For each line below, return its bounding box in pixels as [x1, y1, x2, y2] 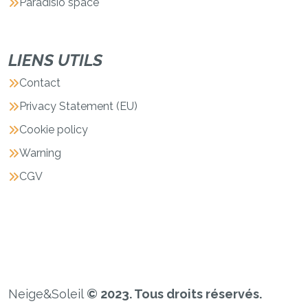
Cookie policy [19, 122, 88, 136]
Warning [19, 146, 61, 159]
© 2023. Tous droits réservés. [87, 286, 262, 301]
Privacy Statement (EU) [19, 99, 137, 113]
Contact [19, 76, 60, 89]
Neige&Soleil [8, 286, 87, 301]
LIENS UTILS [8, 49, 102, 70]
